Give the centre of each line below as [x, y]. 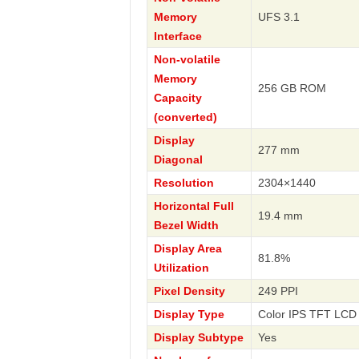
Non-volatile [187, 59]
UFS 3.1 [278, 17]
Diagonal [178, 159]
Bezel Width [186, 225]
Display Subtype [198, 337]
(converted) [185, 117]
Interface [177, 36]
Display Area [188, 248]
